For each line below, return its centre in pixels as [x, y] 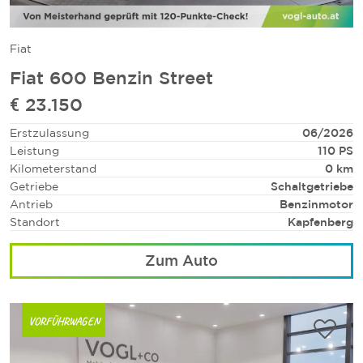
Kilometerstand [53, 169]
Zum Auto [181, 261]
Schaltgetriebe [312, 186]
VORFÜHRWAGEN [64, 320]
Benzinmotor [316, 204]
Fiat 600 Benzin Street [111, 77]
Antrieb [31, 204]
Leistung [34, 151]
